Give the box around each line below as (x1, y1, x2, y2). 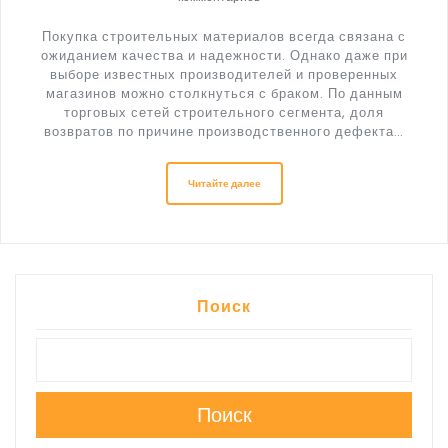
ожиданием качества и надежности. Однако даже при (40, 45, 408, 65)
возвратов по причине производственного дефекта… (44, 121, 404, 141)
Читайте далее (187, 175, 261, 191)
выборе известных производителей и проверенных (50, 64, 398, 84)
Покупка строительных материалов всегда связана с (42, 26, 406, 46)
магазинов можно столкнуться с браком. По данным (45, 83, 403, 103)
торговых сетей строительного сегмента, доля (64, 102, 384, 122)
